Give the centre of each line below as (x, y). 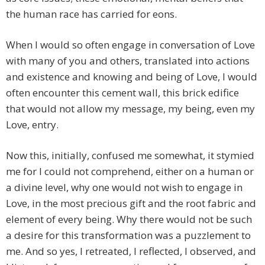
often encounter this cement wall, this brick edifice (122, 93)
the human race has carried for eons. (91, 14)
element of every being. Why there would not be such (129, 219)
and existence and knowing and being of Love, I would (132, 77)
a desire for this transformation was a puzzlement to (128, 235)
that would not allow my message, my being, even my (130, 109)
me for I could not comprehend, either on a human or (130, 172)
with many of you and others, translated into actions (128, 61)
